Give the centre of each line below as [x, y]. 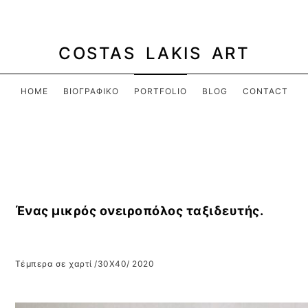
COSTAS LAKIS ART [154, 54]
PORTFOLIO [160, 91]
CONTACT [265, 91]
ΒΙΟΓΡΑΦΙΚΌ [91, 91]
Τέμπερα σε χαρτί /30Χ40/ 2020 [84, 263]
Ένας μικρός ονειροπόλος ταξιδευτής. [139, 211]
